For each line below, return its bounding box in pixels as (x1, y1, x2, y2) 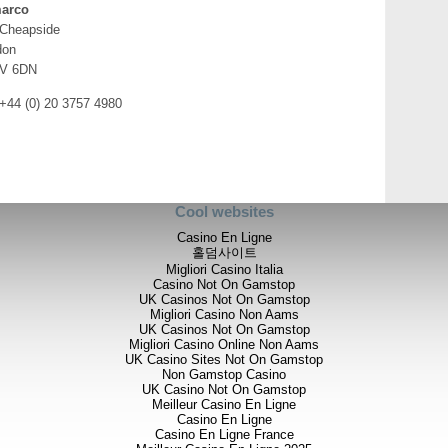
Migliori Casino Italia (165, 261, 283, 277)
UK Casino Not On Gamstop (142, 381, 306, 397)
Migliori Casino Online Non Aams (129, 336, 319, 352)
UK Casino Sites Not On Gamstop (125, 351, 323, 367)
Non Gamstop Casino (162, 366, 286, 382)
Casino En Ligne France (154, 426, 294, 442)
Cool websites (174, 202, 274, 220)
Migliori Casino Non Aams (149, 306, 299, 322)
